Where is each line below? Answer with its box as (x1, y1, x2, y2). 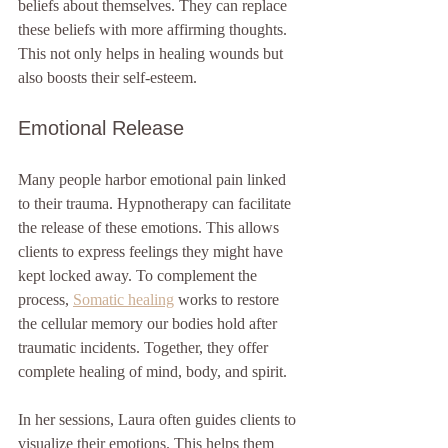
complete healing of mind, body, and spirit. (18, 363, 287, 380)
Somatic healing (73, 291, 174, 308)
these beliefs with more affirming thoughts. (18, 21, 291, 38)
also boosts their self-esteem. (18, 69, 201, 86)
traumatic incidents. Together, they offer (18, 339, 272, 356)
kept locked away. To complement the (18, 267, 261, 284)
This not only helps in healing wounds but (18, 45, 287, 62)
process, (18, 291, 73, 308)
